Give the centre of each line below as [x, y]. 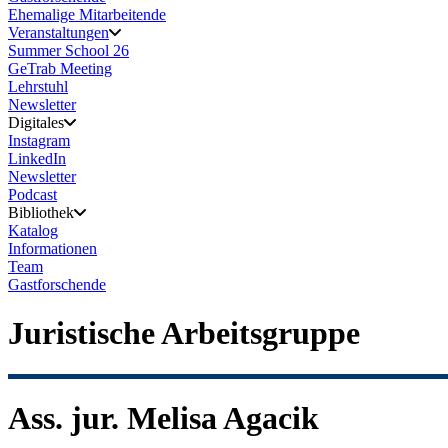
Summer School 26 [68, 50]
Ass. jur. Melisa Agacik [163, 418]
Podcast [32, 194]
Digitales [36, 122]
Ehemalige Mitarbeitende [87, 14]
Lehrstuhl [38, 86]
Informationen [52, 248]
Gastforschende [57, 284]
